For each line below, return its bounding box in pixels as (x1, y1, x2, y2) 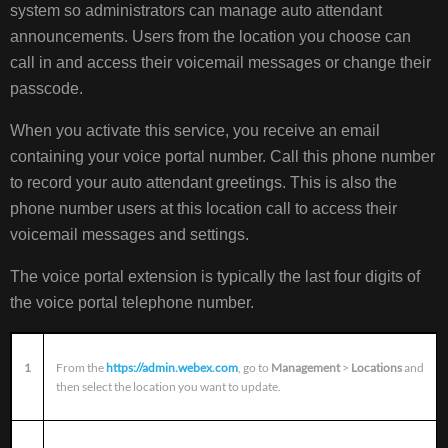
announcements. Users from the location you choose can (10, 27, 412, 45)
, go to (238, 359, 272, 375)
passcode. (10, 79, 84, 97)
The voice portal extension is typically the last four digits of (10, 267, 421, 285)
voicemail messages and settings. (10, 225, 250, 243)
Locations (351, 359, 403, 375)
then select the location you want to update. (56, 378, 282, 394)
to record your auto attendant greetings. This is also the (10, 173, 398, 191)
